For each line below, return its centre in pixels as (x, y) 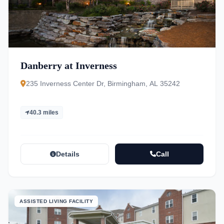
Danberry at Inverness (69, 65)
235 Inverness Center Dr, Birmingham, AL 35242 (103, 83)
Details (68, 154)
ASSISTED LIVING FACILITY (56, 201)
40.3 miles (44, 112)
